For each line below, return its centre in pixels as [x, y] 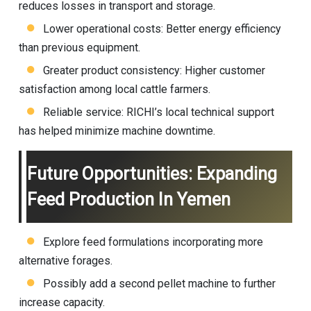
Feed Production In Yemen [128, 199]
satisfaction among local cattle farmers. [114, 89]
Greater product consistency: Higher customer [154, 70]
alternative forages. [65, 261]
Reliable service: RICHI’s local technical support [158, 112]
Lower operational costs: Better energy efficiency [162, 28]
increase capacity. [61, 303]
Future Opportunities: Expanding [152, 174]
